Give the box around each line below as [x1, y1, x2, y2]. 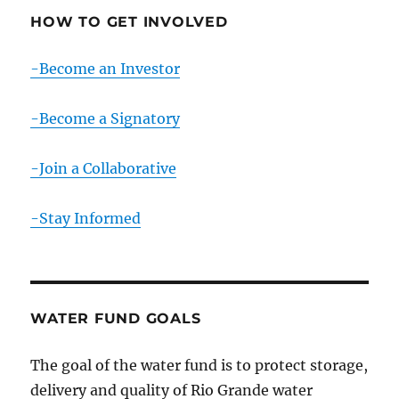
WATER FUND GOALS [30, 309, 201, 327]
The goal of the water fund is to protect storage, [30, 355, 369, 374]
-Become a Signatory [30, 109, 181, 127]
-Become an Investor [30, 59, 181, 77]
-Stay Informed [30, 208, 142, 227]
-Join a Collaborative [30, 159, 177, 177]
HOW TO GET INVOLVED [30, 12, 228, 30]
